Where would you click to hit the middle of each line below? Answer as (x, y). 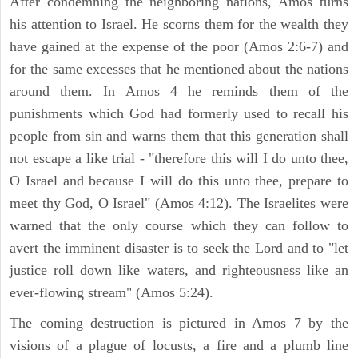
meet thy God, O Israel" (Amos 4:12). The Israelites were (179, 203)
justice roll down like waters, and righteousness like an (179, 270)
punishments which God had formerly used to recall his (179, 113)
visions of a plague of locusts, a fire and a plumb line (179, 345)
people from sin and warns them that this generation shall (179, 135)
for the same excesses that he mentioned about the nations (179, 68)
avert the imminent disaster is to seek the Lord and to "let (179, 247)
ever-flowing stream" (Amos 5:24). (111, 292)
